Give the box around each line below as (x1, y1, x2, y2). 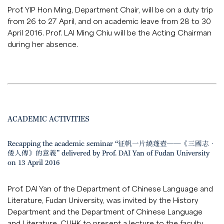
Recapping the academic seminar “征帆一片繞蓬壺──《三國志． (7, 139, 216, 148)
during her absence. (7, 39, 78, 48)
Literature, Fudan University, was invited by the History (7, 195, 198, 204)
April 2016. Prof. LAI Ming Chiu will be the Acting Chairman (7, 28, 211, 37)
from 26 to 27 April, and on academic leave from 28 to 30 (7, 16, 211, 25)
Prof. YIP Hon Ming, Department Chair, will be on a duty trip (7, 5, 213, 14)
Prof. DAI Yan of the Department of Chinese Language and (7, 184, 213, 193)
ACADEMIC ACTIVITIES (7, 114, 89, 124)
